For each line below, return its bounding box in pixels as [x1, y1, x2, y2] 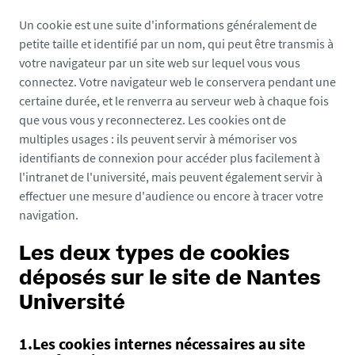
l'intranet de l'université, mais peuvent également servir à [19, 169, 323, 185]
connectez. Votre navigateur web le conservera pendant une [19, 74, 336, 90]
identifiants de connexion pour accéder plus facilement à [19, 150, 320, 166]
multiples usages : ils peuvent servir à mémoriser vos [19, 131, 297, 147]
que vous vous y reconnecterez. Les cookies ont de [19, 112, 286, 128]
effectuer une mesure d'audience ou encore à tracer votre [19, 188, 323, 204]
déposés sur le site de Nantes [19, 270, 321, 289]
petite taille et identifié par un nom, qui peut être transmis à [19, 36, 334, 52]
